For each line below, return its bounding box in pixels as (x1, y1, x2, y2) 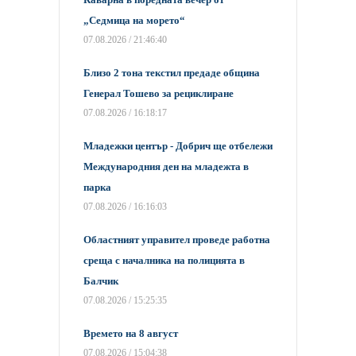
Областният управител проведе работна (83, 234, 270, 246)
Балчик (83, 275, 118, 288)
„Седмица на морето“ (83, 14, 185, 27)
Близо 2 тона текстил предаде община (83, 67, 260, 79)
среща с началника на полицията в (83, 254, 245, 267)
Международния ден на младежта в (83, 161, 249, 173)
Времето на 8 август (83, 327, 178, 340)
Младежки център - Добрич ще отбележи (83, 140, 273, 153)
